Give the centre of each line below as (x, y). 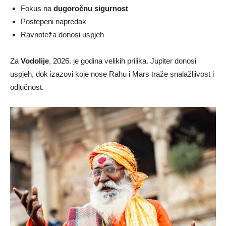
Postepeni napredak (53, 21)
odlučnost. (27, 87)
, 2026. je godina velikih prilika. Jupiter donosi (123, 61)
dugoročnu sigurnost (91, 8)
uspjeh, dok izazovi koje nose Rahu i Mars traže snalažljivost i (112, 74)
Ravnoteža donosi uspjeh (62, 34)
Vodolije (35, 61)
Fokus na (37, 8)
